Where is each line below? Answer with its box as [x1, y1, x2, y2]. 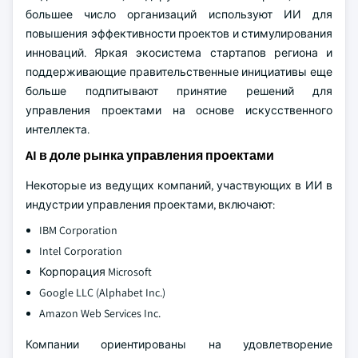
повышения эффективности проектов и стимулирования [26, 26, 332, 41]
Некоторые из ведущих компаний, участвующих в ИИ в [26, 178, 332, 193]
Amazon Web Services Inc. [39, 306, 161, 320]
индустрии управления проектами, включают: [26, 197, 275, 212]
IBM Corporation [39, 223, 117, 237]
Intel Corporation [39, 244, 122, 258]
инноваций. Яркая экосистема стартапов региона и [26, 46, 332, 60]
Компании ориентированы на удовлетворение [26, 337, 332, 352]
